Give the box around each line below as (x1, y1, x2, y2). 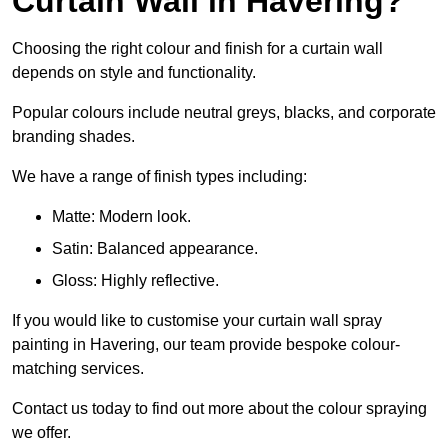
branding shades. (12, 128, 135, 146)
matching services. (12, 360, 144, 378)
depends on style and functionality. (12, 64, 256, 82)
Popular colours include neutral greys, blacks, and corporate (12, 104, 436, 122)
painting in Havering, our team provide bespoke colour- (12, 336, 400, 354)
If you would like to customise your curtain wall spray (12, 312, 382, 330)
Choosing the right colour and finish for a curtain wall (12, 40, 383, 58)
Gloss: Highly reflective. (52, 272, 219, 290)
